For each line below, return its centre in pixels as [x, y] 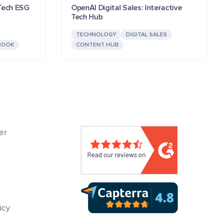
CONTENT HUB [97, 45]
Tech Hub [87, 17]
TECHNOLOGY [96, 34]
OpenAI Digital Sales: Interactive [127, 8]
